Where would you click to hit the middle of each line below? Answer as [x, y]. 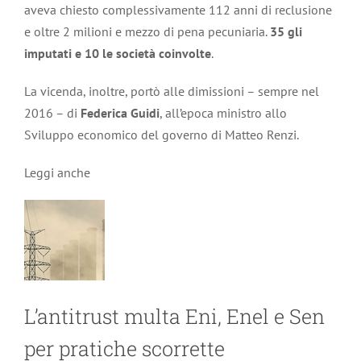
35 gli [286, 31]
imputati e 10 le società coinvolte [118, 53]
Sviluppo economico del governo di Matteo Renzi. [162, 135]
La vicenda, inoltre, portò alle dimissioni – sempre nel [172, 91]
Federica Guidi [120, 113]
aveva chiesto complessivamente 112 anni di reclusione [178, 10]
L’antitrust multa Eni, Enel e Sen [174, 317]
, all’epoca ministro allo [223, 113]
